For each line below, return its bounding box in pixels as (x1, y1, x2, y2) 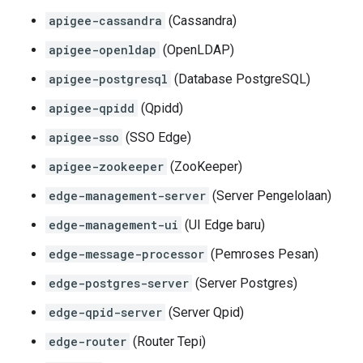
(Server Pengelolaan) (209, 188, 331, 204)
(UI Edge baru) (181, 217, 265, 233)
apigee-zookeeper (49, 159, 164, 175)
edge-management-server (49, 188, 206, 204)
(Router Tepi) (130, 334, 206, 350)
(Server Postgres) (192, 275, 297, 292)
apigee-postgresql (49, 71, 168, 88)
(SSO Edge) (122, 130, 191, 146)
